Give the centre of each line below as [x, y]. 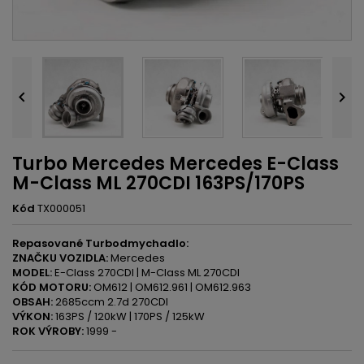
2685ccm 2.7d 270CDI [110, 302]
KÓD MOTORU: [52, 287]
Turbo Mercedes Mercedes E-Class [175, 164]
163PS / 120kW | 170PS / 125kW [129, 316]
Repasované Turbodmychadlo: [100, 243]
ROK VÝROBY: [48, 331]
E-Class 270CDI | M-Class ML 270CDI [146, 273]
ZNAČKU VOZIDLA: [60, 258]
